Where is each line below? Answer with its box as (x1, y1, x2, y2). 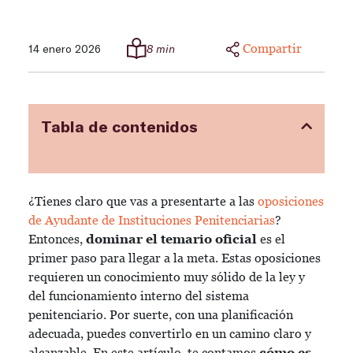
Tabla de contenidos (41, 117, 198, 136)
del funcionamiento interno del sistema (28, 288, 249, 303)
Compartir (242, 40, 302, 56)
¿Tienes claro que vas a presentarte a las (28, 194, 258, 209)
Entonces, (28, 232, 86, 247)
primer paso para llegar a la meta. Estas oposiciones (28, 251, 321, 266)
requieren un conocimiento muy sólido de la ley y (28, 269, 305, 284)
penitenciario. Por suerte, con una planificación (28, 307, 293, 322)
